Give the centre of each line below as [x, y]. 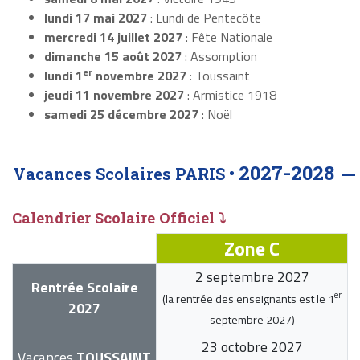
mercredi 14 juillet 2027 [113, 37]
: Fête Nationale [227, 37]
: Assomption [219, 56]
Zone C [252, 248]
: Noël [215, 114]
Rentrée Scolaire [84, 287]
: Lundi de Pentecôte [204, 17]
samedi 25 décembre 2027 [121, 114]
